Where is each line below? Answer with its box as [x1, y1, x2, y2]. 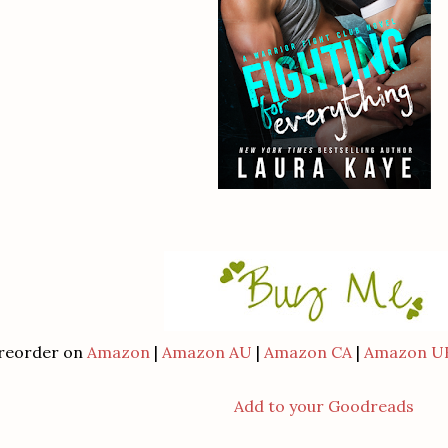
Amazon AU [162, 342, 252, 362]
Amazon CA [264, 342, 352, 362]
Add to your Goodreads [234, 396, 414, 416]
